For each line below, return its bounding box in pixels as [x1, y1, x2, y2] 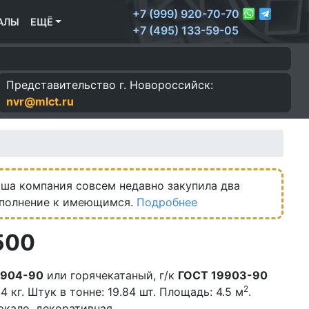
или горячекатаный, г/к [43, 268, 178, 283]
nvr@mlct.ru [6, 94, 74, 108]
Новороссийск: [126, 77, 214, 92]
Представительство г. [6, 77, 127, 92]
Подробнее [137, 195, 197, 210]
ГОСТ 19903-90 [178, 268, 268, 283]
